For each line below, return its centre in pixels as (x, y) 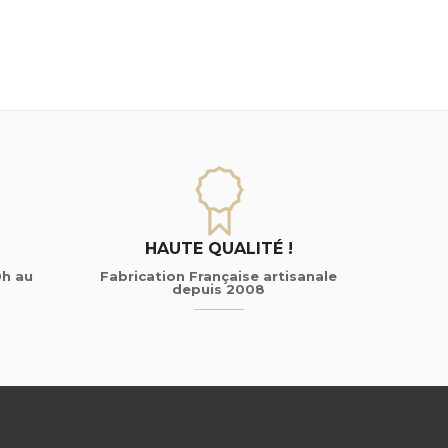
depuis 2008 (218, 289)
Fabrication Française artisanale (218, 276)
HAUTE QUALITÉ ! (218, 249)
